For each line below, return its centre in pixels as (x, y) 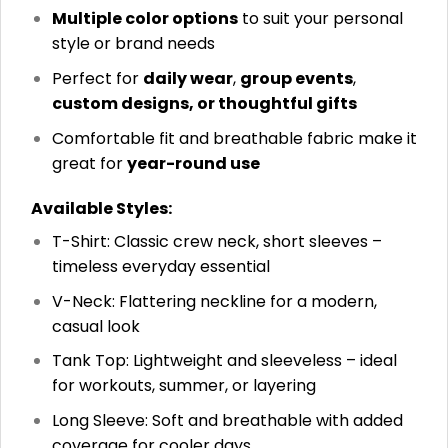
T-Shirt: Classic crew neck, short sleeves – (216, 242)
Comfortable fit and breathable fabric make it (234, 138)
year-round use (193, 163)
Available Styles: (101, 209)
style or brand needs (133, 44)
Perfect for (97, 78)
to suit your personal (320, 19)
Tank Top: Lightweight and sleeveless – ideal (224, 361)
